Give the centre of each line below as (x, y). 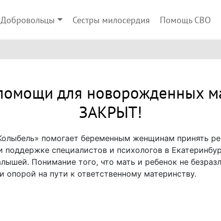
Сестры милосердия (111, 20)
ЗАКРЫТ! (110, 113)
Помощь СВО (185, 20)
